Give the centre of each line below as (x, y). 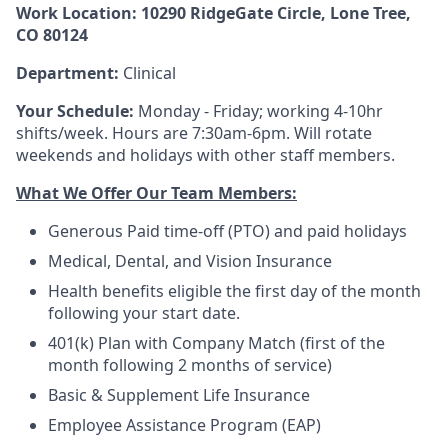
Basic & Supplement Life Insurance (179, 395)
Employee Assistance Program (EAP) (184, 425)
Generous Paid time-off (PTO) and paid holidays (227, 231)
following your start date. (144, 313)
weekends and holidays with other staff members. (205, 155)
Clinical (149, 73)
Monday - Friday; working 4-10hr (260, 111)
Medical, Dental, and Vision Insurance (190, 261)
